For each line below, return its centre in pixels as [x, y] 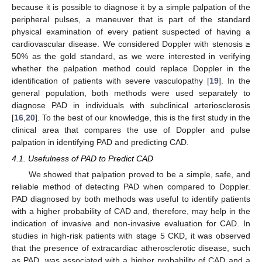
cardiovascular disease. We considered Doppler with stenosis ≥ [131, 44]
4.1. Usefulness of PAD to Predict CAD [82, 158]
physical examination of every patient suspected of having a [131, 31]
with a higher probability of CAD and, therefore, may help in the [131, 211]
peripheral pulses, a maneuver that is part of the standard [131, 19]
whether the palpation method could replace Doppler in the [131, 68]
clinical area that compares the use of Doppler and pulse [131, 130]
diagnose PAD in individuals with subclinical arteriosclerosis [131, 105]
